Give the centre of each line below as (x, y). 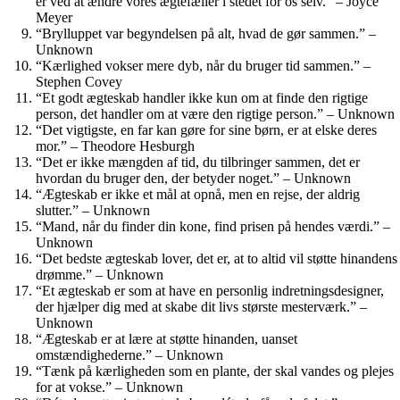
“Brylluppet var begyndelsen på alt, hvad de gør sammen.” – (206, 33)
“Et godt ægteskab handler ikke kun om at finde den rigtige (202, 97)
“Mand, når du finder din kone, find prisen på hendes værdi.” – (213, 226)
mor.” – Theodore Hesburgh (115, 146)
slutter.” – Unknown (93, 210)
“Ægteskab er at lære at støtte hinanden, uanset (167, 338)
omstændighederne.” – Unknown (129, 354)
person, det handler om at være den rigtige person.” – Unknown (215, 113)
